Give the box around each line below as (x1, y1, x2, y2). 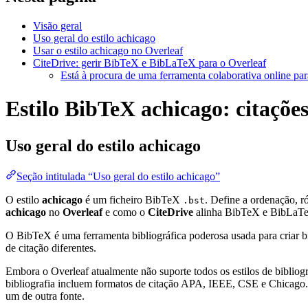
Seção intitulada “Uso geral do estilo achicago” (16, 170, 220, 182)
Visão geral (33, 19, 82, 32)
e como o (102, 206, 148, 218)
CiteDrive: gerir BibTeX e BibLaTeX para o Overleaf (33, 56, 266, 69)
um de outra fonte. (5, 289, 85, 302)
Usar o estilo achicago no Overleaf (33, 44, 183, 56)
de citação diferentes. (5, 241, 96, 254)
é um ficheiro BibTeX (82, 193, 183, 206)
